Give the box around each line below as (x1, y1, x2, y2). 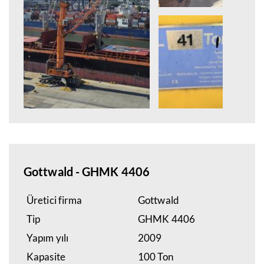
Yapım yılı (27, 232, 69, 244)
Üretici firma (27, 194, 82, 206)
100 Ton (138, 250, 173, 263)
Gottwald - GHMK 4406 (24, 164, 150, 179)
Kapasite (27, 250, 65, 263)
